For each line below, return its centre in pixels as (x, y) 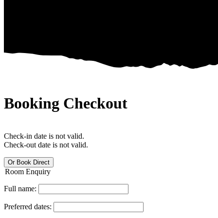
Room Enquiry (28, 171)
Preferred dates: (28, 206)
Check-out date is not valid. (46, 145)
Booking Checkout (66, 103)
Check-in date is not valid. (44, 136)
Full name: (20, 188)
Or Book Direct (29, 162)
